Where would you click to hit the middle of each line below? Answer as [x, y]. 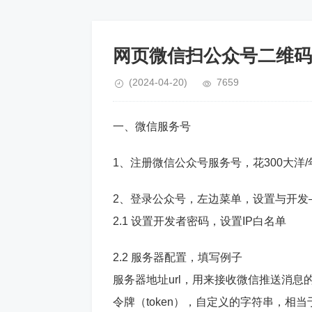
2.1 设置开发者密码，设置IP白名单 [200, 221]
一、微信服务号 [152, 126]
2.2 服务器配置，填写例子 [178, 257]
